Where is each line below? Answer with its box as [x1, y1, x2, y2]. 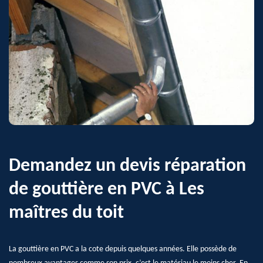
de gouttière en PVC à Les [9, 180, 204, 199]
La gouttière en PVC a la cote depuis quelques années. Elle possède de [9, 245, 237, 254]
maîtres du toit [9, 204, 124, 222]
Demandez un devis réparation [9, 157, 246, 176]
